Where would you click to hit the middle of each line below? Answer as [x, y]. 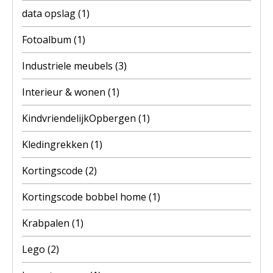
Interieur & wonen [65, 92]
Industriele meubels [69, 66]
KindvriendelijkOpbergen [80, 118]
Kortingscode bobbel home [85, 197]
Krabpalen [47, 223]
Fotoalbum [48, 39]
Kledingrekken [56, 144]
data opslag [50, 13]
